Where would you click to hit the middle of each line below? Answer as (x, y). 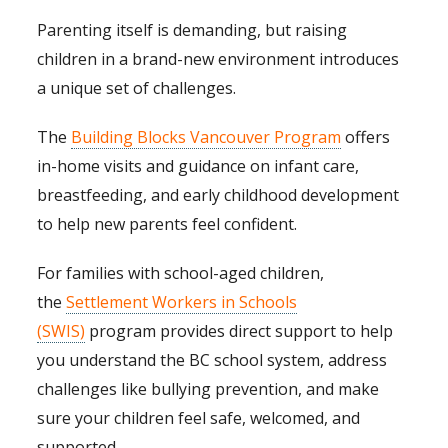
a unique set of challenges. (137, 88)
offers (366, 137)
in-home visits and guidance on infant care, (198, 166)
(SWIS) (61, 331)
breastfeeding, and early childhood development (218, 195)
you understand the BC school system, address (212, 360)
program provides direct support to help (239, 331)
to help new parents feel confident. (167, 224)
